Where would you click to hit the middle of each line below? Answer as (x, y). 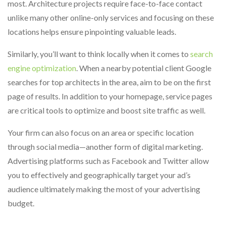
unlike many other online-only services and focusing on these (111, 17)
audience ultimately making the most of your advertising (104, 189)
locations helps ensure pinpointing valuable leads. (92, 32)
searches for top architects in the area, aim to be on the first (109, 82)
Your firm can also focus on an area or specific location (101, 132)
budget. (21, 203)
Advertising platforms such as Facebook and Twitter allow (108, 161)
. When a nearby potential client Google (144, 68)
